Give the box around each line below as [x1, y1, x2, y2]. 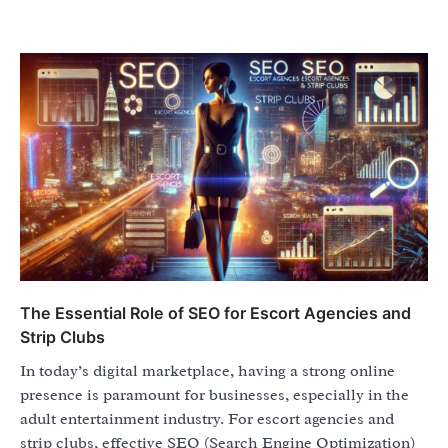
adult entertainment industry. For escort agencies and [20, 408, 394, 429]
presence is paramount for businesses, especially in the [20, 384, 409, 405]
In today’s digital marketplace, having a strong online [20, 360, 395, 381]
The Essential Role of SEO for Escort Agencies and [20, 302, 411, 323]
